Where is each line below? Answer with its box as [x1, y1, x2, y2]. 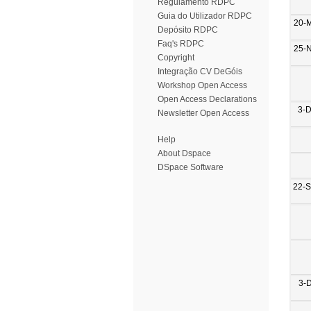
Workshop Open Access [158, 81, 247, 90]
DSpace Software [158, 162, 224, 172]
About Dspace [158, 149, 211, 158]
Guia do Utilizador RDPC [158, 11, 252, 21]
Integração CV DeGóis [158, 67, 242, 76]
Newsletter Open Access [158, 108, 249, 118]
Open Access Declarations [158, 94, 257, 104]
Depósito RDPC [158, 25, 218, 35]
